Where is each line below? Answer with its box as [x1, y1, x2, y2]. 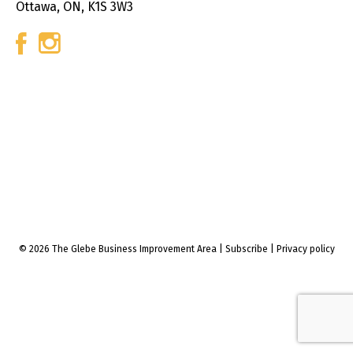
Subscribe [225, 243, 268, 255]
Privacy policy [276, 243, 335, 255]
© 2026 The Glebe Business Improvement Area [18, 243, 217, 255]
